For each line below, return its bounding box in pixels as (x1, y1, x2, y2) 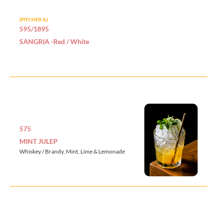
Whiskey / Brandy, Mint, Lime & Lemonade (19, 147, 125, 155)
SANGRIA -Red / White (19, 37, 89, 46)
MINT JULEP (19, 137, 58, 145)
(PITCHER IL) (19, 16, 48, 23)
